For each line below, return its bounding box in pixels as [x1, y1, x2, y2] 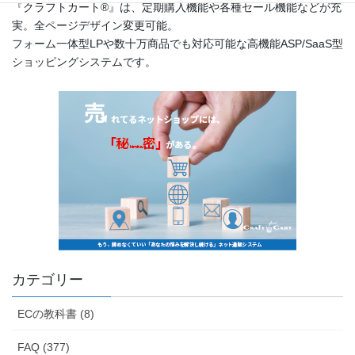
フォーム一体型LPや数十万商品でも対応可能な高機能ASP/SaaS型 [12, 37, 343, 51]
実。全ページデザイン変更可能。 [12, 19, 178, 32]
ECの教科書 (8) [17, 307, 94, 321]
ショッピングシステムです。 [12, 55, 156, 69]
